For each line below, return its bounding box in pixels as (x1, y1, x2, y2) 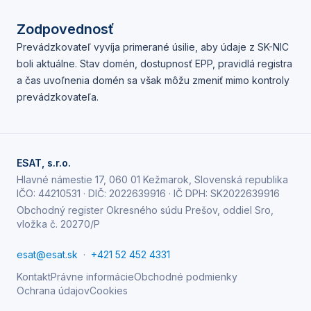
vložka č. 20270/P (17, 218, 100, 230)
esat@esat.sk (17, 249, 78, 260)
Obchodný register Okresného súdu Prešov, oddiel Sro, (17, 204, 274, 216)
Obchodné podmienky (134, 271, 237, 283)
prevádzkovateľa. (17, 91, 99, 103)
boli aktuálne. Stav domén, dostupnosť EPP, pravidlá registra (17, 58, 292, 69)
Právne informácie (51, 271, 134, 283)
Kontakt (17, 271, 51, 283)
